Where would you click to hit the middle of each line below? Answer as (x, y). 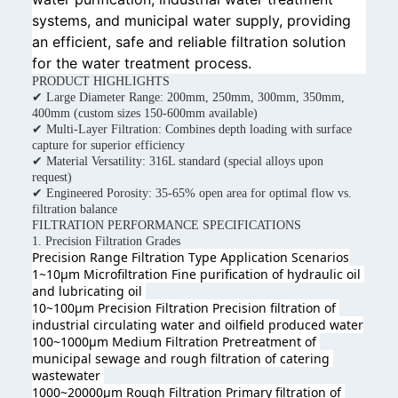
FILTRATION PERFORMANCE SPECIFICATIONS (167, 225)
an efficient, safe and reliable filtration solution (189, 42)
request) (52, 177)
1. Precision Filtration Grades (106, 241)
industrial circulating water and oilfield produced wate (195, 325)
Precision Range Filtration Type (126, 257)
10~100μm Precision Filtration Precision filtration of (184, 308)
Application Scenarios (285, 257)
